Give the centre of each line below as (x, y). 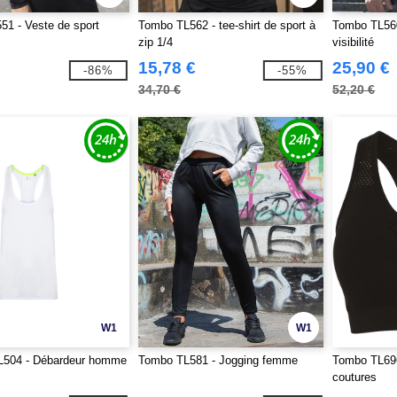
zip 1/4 (155, 42)
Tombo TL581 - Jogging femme (218, 360)
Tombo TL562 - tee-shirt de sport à (226, 25)
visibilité (354, 42)
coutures (355, 377)
